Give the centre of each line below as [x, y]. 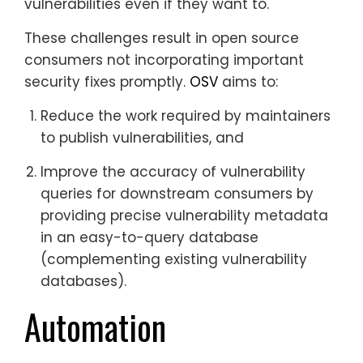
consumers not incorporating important [164, 60]
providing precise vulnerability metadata [184, 215]
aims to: [248, 81]
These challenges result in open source [162, 38]
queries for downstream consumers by [177, 193]
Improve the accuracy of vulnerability [173, 171]
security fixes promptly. [107, 81]
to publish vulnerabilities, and [142, 137]
